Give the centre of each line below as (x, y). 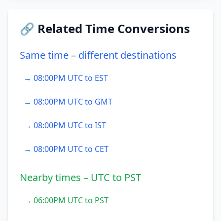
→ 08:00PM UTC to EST (66, 78)
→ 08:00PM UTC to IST (65, 125)
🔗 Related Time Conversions (105, 28)
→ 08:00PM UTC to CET (66, 149)
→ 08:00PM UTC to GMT (68, 102)
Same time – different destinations (98, 55)
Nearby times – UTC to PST (80, 177)
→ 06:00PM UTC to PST (66, 200)
